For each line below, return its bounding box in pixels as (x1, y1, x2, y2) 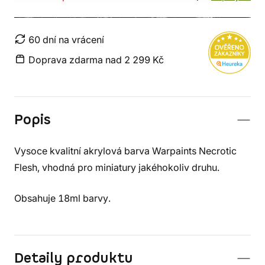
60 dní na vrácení (28, 34, 104, 46)
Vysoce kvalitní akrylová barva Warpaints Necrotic (14, 145, 237, 157)
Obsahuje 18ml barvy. (14, 192, 111, 204)
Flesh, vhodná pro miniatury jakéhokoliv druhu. (14, 161, 219, 173)
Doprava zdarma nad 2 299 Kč (28, 54, 164, 66)
